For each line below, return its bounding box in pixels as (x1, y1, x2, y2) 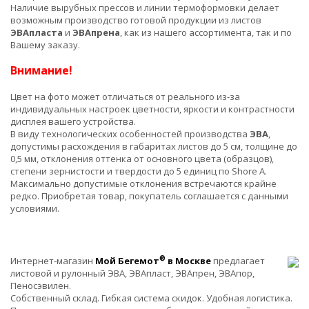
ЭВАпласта (10, 26, 63, 39)
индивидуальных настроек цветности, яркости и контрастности (10, 103, 295, 116)
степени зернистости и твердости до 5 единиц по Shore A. (10, 165, 267, 178)
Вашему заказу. (10, 39, 80, 52)
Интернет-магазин (10, 255, 95, 268)
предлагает (211, 255, 265, 268)
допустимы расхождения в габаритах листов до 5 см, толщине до (10, 140, 297, 153)
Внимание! (10, 63, 75, 79)
